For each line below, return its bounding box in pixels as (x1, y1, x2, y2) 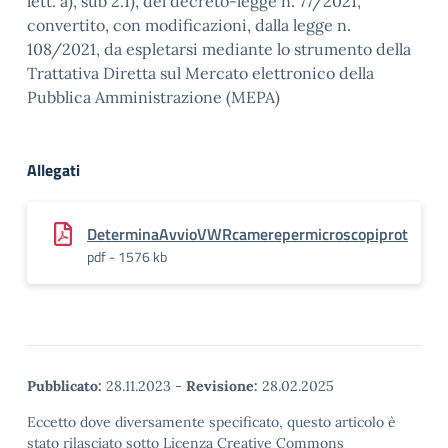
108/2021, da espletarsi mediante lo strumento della (27, 39, 411, 59)
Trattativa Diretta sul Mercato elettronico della (27, 63, 374, 83)
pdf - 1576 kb (87, 246, 167, 267)
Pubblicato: (27, 377, 102, 395)
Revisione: (186, 377, 258, 395)
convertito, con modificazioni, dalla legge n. (27, 15, 351, 35)
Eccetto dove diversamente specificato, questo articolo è (27, 413, 396, 431)
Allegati (27, 158, 80, 182)
